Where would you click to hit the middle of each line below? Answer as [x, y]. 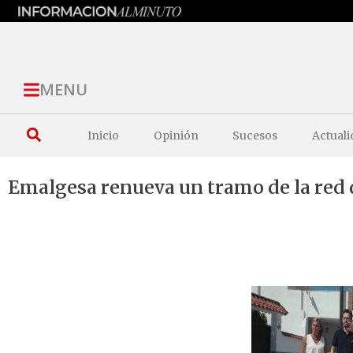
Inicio [104, 135]
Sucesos [255, 135]
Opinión [176, 135]
